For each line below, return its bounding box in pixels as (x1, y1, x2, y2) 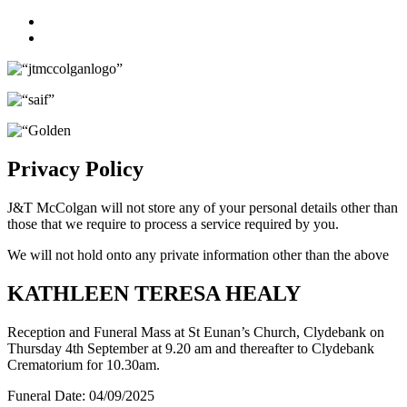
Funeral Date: (7, 387, 85, 403)
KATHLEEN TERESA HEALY (7, 281, 301, 305)
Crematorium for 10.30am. (7, 356, 160, 372)
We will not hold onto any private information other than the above (7, 246, 389, 263)
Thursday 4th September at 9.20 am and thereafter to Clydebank (7, 340, 374, 356)
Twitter (43, 29, 84, 45)
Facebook (43, 13, 99, 28)
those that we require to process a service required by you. (7, 215, 339, 232)
